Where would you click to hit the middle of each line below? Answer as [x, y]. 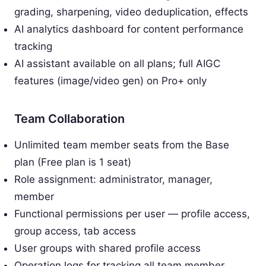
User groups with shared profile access [107, 248]
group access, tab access [75, 231]
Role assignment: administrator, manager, [113, 179]
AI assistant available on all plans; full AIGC [117, 63]
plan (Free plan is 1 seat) [73, 162]
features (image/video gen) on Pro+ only [110, 80]
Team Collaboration [69, 118]
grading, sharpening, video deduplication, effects [131, 12]
